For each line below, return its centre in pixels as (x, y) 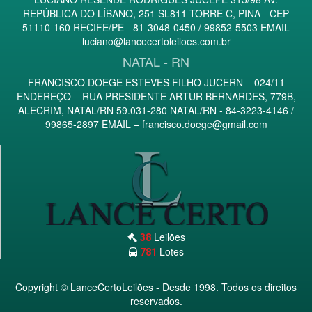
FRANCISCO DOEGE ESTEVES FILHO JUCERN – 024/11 (156, 82)
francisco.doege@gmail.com (204, 124)
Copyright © (43, 287)
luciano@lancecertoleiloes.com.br (156, 41)
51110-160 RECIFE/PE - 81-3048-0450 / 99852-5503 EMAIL (156, 27)
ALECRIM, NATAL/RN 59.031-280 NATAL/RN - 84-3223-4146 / (156, 110)
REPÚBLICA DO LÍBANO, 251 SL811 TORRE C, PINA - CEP (156, 13)
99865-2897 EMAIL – (93, 124)
